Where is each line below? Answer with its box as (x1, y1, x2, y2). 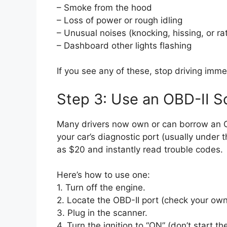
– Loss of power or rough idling (57, 15, 182, 25)
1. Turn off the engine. (57, 182, 145, 193)
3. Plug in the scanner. (57, 208, 147, 218)
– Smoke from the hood (57, 2, 152, 13)
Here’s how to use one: (57, 170, 150, 180)
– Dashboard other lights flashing (57, 40, 192, 51)
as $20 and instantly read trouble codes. (57, 144, 223, 155)
